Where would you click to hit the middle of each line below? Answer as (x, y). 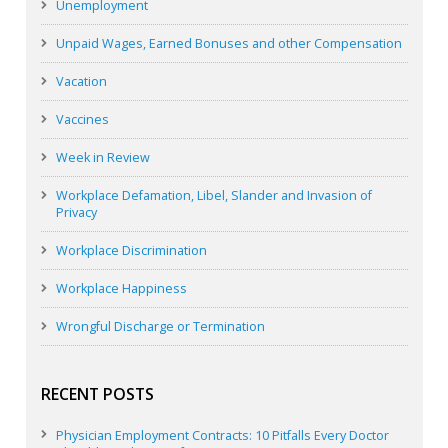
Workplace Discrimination (131, 251)
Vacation (81, 82)
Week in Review (102, 158)
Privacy (76, 213)
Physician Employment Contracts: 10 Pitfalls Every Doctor (222, 435)
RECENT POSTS (97, 394)
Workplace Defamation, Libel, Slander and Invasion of (213, 196)
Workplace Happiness (121, 289)
